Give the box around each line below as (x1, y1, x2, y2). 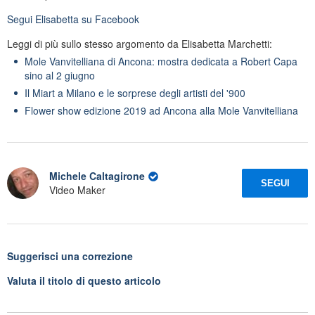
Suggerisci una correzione (7, 248, 133, 263)
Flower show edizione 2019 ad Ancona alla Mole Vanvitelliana (25, 103, 298, 117)
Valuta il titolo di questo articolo (7, 273, 161, 288)
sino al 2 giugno (25, 67, 95, 82)
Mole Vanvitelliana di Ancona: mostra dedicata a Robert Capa (25, 53, 297, 68)
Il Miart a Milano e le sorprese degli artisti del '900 (25, 85, 245, 100)
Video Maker (49, 183, 105, 198)
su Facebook (79, 11, 139, 26)
